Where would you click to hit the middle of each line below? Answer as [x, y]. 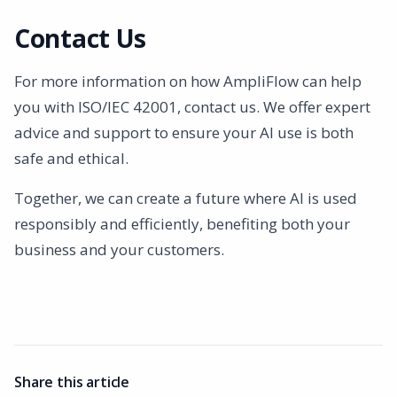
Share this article [72, 381]
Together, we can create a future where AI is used [186, 198]
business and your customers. [119, 249]
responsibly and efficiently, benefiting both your [182, 223]
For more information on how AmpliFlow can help [188, 81]
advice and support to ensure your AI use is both [184, 132]
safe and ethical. [71, 158]
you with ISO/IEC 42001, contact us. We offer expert [192, 106]
